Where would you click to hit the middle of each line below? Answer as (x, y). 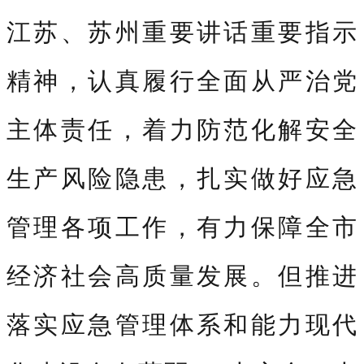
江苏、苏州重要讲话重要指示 (182, 31)
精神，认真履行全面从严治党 (182, 80)
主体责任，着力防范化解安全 (182, 128)
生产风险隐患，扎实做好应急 (182, 177)
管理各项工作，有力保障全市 (182, 226)
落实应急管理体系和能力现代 (182, 323)
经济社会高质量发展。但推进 (182, 275)
